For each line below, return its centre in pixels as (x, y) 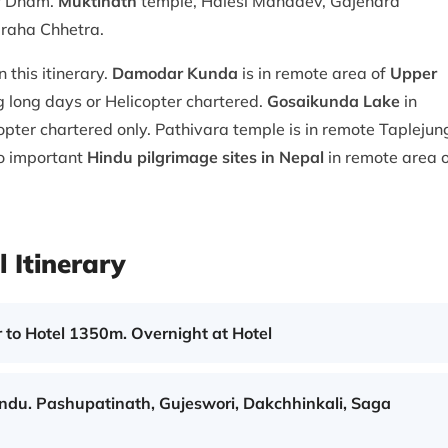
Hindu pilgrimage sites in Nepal (205, 157)
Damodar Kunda (175, 73)
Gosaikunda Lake (333, 101)
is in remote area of (314, 73)
